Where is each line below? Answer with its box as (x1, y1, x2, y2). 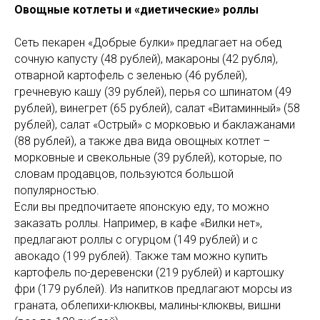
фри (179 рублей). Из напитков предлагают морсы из (14, 281, 292, 296)
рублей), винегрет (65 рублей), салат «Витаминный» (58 (14, 101, 300, 115)
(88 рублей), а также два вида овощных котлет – (14, 134, 270, 148)
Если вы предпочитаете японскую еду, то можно (14, 199, 269, 214)
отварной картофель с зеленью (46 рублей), (14, 68, 247, 82)
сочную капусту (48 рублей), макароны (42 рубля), (14, 51, 278, 66)
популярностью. (14, 183, 99, 197)
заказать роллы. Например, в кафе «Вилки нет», (14, 216, 262, 230)
